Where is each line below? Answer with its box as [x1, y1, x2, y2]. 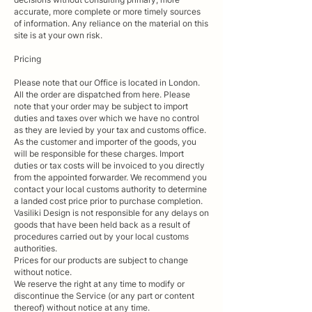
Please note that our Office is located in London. [14, 77, 200, 88]
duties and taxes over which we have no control [14, 112, 199, 123]
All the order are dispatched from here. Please [14, 88, 190, 100]
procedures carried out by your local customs [14, 231, 189, 242]
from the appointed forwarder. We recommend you [14, 171, 207, 182]
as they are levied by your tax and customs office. [14, 124, 206, 135]
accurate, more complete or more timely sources [14, 6, 201, 17]
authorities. [14, 242, 57, 253]
